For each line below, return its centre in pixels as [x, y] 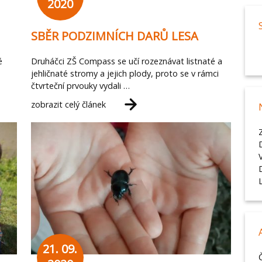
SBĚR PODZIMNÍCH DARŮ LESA [114, 36]
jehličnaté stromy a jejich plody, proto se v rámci [125, 73]
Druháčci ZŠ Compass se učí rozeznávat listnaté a [126, 61]
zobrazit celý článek [68, 104]
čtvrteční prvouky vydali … [80, 85]
